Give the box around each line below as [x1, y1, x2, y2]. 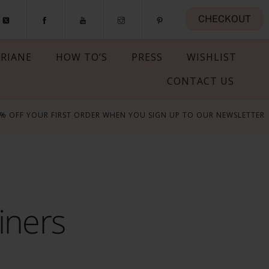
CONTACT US [166, 74, 234, 88]
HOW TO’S [55, 50, 107, 64]
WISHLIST [186, 50, 237, 64]
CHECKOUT [198, 13, 251, 25]
